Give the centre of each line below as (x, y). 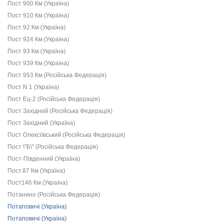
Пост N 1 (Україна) (33, 87)
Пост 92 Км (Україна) (37, 27)
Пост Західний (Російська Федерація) (60, 111)
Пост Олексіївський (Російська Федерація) (66, 135)
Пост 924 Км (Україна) (38, 39)
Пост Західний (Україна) (41, 123)
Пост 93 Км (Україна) (37, 51)
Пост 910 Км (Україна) (38, 15)
